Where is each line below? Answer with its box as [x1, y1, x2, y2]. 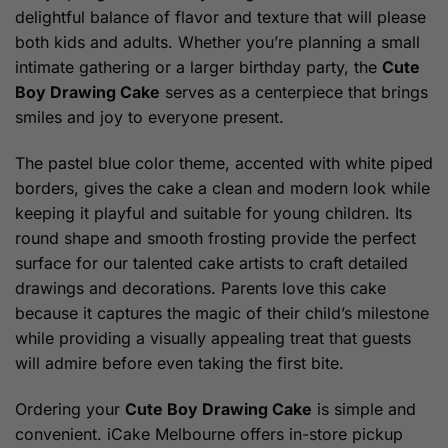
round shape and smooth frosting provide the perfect [15, 227, 416, 248]
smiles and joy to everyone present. [15, 107, 284, 128]
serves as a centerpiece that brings [160, 82, 428, 103]
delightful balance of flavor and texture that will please [15, 7, 426, 28]
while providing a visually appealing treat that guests [15, 327, 411, 348]
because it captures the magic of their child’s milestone [15, 302, 429, 323]
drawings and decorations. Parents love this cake [15, 277, 386, 298]
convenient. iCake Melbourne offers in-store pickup [15, 423, 403, 444]
